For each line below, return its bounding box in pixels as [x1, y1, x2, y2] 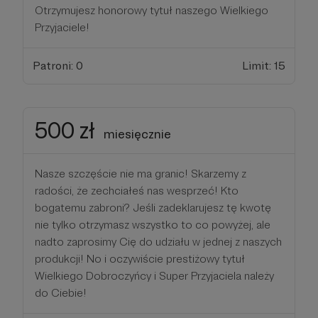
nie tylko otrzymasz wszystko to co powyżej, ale [35, 217, 270, 231]
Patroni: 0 [32, 58, 83, 72]
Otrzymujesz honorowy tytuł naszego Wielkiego [35, 3, 268, 17]
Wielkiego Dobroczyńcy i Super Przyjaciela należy [35, 268, 274, 283]
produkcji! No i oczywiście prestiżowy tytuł [35, 251, 245, 265]
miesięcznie [104, 126, 171, 141]
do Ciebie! [35, 285, 87, 300]
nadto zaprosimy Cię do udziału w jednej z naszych [35, 234, 282, 248]
